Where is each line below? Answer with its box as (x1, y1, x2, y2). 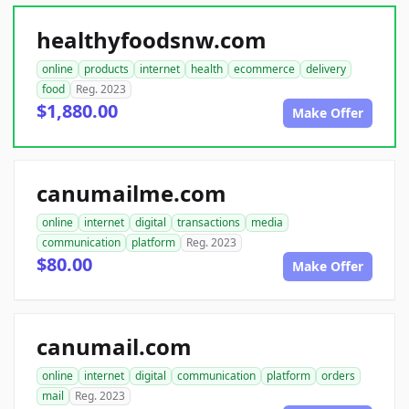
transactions (177, 215, 240, 231)
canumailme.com (37, 178, 226, 209)
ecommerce (234, 61, 295, 78)
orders (321, 368, 355, 384)
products (84, 61, 129, 78)
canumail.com (37, 331, 192, 362)
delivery (306, 61, 346, 78)
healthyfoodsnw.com (37, 25, 267, 56)
